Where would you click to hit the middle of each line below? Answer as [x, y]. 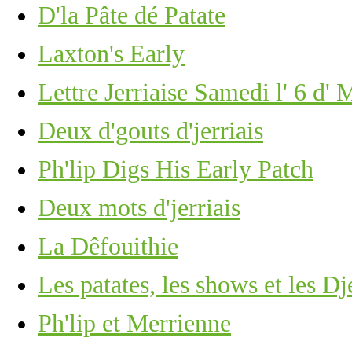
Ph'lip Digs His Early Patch [176, 169]
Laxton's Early [111, 53]
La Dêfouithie [108, 246]
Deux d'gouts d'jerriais [150, 130]
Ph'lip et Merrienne [134, 323]
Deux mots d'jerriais [139, 207]
